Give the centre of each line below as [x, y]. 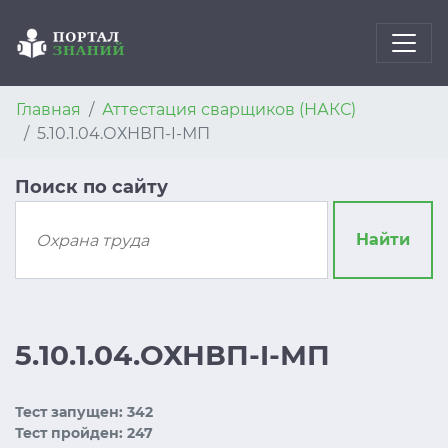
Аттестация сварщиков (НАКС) [229, 109]
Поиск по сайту [91, 187]
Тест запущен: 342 [84, 412]
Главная [48, 109]
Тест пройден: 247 [84, 433]
